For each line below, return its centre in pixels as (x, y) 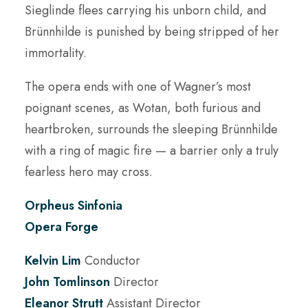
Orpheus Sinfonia (74, 206)
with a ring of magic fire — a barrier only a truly (152, 151)
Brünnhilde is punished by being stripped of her (152, 32)
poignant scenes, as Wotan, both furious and (143, 108)
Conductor (111, 261)
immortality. (56, 53)
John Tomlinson (67, 282)
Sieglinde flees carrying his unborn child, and (145, 10)
